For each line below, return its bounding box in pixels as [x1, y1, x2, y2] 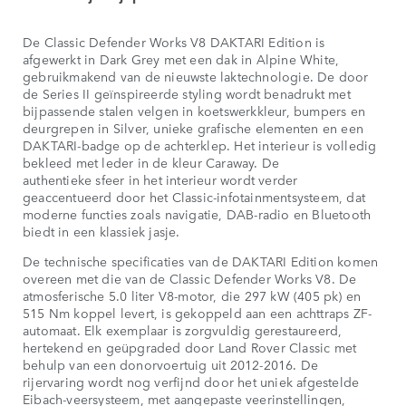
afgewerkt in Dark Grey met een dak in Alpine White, [23, 49, 340, 68]
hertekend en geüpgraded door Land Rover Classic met [23, 337, 357, 356]
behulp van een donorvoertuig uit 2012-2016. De [23, 354, 319, 373]
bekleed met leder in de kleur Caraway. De [23, 152, 280, 171]
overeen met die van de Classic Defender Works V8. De [23, 268, 357, 287]
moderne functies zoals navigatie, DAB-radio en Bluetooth [23, 204, 372, 223]
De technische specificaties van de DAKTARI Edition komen [23, 251, 379, 270]
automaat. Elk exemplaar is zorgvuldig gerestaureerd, [23, 320, 343, 339]
